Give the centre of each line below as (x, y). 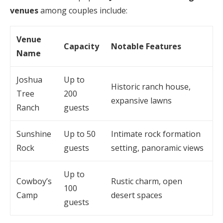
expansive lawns (141, 101)
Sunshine (34, 134)
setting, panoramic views (157, 148)
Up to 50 (80, 134)
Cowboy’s (34, 181)
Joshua (29, 80)
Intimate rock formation (156, 134)
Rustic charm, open (147, 181)
